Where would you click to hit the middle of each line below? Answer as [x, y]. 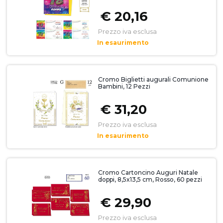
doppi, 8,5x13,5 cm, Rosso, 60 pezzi [150, 179]
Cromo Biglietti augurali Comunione [153, 79]
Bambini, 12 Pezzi [124, 86]
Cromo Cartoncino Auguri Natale [148, 172]
